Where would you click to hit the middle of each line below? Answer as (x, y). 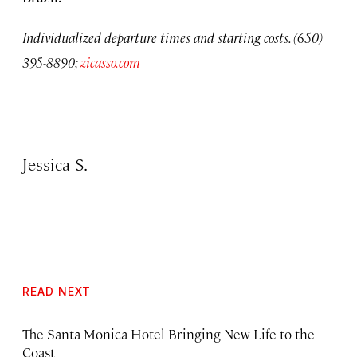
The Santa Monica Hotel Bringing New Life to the (169, 334)
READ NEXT (57, 292)
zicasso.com (110, 63)
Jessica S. (55, 164)
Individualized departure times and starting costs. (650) (173, 38)
